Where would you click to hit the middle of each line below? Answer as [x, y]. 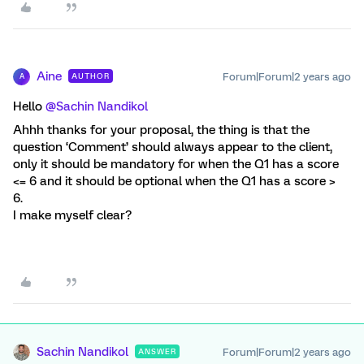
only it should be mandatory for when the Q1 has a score [176, 164]
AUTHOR [91, 76]
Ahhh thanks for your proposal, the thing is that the [161, 130]
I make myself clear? [72, 215]
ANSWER [157, 351]
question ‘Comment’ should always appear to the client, [173, 147]
